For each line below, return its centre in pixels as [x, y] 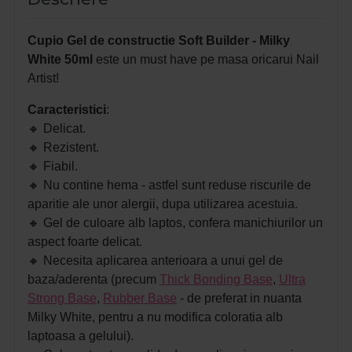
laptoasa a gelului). [81, 336]
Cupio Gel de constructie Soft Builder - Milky [159, 41]
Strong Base [62, 299]
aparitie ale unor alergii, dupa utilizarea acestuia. [163, 204]
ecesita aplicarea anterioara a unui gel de [168, 261]
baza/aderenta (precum [93, 280]
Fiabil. [60, 167]
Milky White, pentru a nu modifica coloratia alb [155, 317]
